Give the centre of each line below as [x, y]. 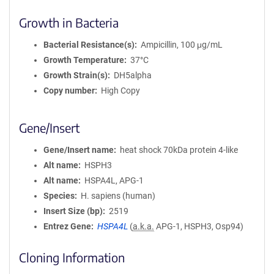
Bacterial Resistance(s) [89, 45]
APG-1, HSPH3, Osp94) [198, 226]
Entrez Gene [67, 226]
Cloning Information [72, 257]
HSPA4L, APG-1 [114, 180]
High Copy [120, 91]
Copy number [69, 91]
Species [59, 196]
